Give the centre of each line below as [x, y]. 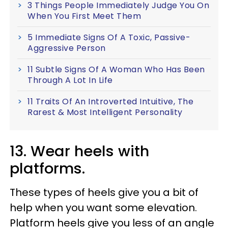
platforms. [47, 168]
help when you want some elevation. [103, 207]
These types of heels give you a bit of [104, 192]
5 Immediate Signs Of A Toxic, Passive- [109, 37]
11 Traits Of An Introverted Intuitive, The [110, 101]
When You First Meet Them [84, 16]
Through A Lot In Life [70, 80]
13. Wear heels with [79, 151]
